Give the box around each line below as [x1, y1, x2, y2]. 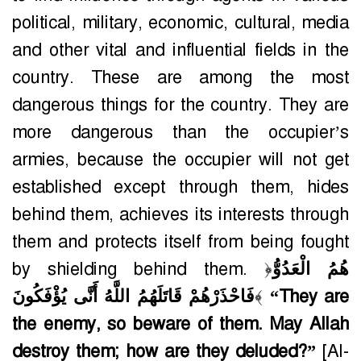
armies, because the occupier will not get [12, 148, 349, 172]
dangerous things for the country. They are [12, 93, 349, 117]
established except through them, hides [12, 176, 349, 199]
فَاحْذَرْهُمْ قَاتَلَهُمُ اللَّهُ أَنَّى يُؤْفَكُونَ [12, 285, 255, 309]
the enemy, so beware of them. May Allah [12, 313, 349, 336]
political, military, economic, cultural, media [12, 11, 349, 35]
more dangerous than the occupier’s [12, 121, 349, 144]
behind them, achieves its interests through [12, 203, 349, 226]
